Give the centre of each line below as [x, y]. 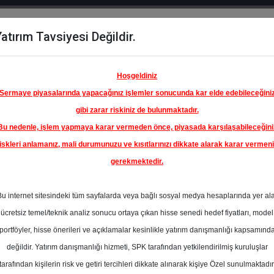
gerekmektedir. [137, 161]
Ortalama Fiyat [234, 242]
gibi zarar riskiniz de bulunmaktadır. [137, 110]
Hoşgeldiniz [137, 76]
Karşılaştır [47, 71]
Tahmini [220, 255]
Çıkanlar [104, 71]
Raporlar [173, 56]
